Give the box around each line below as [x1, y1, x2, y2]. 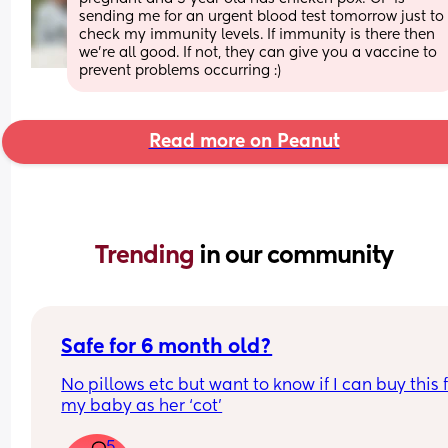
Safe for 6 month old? [61, 337, 273, 358]
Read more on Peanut [148, 132, 340, 151]
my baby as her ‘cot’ [61, 398, 223, 415]
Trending [95, 243, 199, 268]
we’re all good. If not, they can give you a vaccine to [79, 45, 438, 60]
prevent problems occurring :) [79, 63, 282, 78]
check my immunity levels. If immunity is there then [79, 27, 436, 42]
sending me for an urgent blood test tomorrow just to [79, 9, 445, 24]
